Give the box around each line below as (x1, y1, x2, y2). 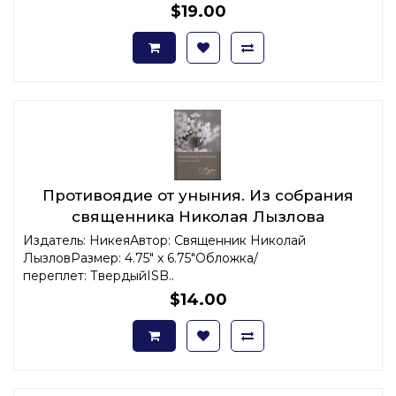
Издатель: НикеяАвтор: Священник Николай (23, 232, 306, 248)
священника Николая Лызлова (72, 207, 324, 225)
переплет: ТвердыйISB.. (23, 267, 174, 284)
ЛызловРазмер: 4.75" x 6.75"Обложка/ (23, 249, 258, 266)
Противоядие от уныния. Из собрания (42, 186, 354, 204)
